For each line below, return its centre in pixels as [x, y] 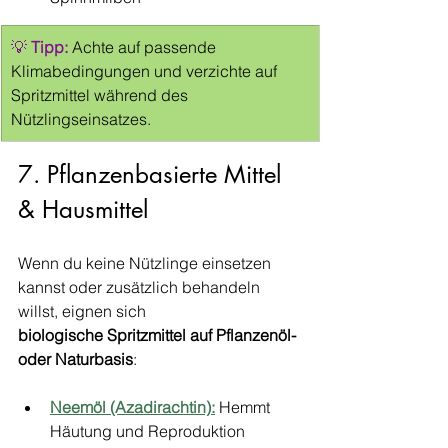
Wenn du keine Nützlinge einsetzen [146, 263]
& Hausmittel [83, 209]
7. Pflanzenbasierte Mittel [153, 174]
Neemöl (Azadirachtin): [132, 407]
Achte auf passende [144, 47]
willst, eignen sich [84, 311]
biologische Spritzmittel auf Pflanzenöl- [159, 335]
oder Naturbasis [75, 359]
